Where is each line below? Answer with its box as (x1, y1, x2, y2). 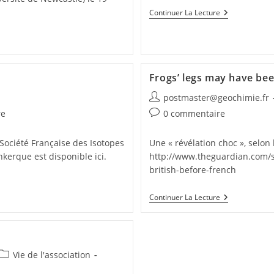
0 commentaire (163, 107, 225, 119)
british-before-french (149, 163, 236, 176)
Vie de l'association (12, 249, 91, 261)
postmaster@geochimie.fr (163, 91, 269, 103)
